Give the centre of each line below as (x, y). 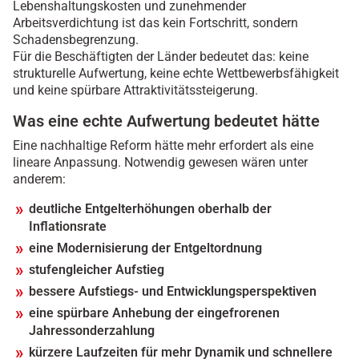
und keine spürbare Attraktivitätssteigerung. (135, 91)
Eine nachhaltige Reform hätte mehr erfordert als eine (163, 146)
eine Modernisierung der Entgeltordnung (145, 248)
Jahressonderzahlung (92, 331)
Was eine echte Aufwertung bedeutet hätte (166, 121)
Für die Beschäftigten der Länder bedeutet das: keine (161, 57)
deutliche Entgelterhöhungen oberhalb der (150, 209)
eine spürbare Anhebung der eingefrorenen (154, 313)
